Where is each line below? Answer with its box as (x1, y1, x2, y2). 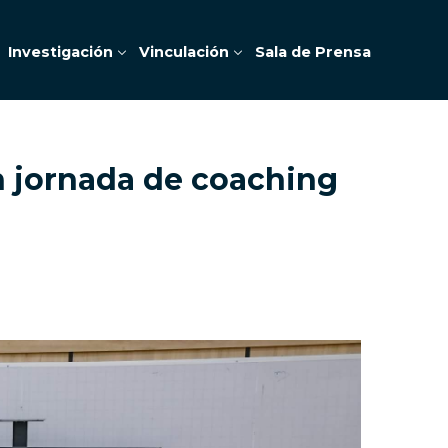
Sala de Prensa (255, 42, 371, 61)
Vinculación (139, 42, 229, 61)
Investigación (8, 42, 113, 61)
